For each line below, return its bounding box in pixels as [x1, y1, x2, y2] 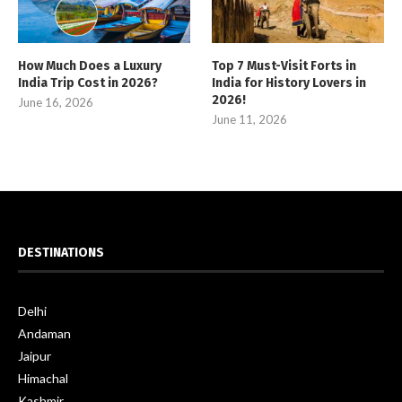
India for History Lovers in [212, 75, 367, 92]
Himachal [18, 371, 68, 387]
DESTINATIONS [18, 245, 104, 261]
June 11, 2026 [212, 112, 288, 127]
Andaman [18, 326, 71, 342]
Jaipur [18, 348, 51, 364]
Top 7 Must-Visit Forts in [212, 58, 357, 74]
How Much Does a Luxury [18, 58, 162, 74]
